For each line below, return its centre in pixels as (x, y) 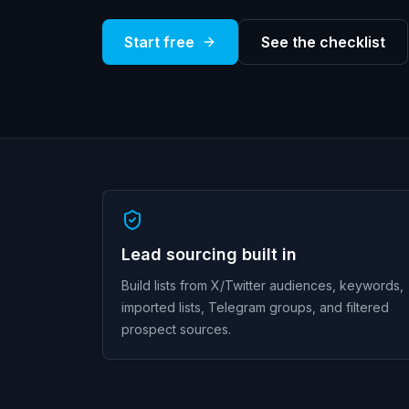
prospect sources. (176, 329)
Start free (159, 42)
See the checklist (323, 42)
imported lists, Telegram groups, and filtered (255, 307)
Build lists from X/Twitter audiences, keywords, (262, 285)
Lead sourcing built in (209, 254)
